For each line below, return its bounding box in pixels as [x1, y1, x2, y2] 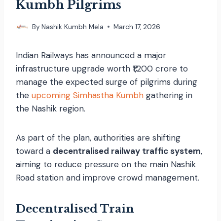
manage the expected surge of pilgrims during [16, 76, 197, 87]
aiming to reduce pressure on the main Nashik [16, 158, 196, 170]
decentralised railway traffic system [53, 145, 201, 156]
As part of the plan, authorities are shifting [16, 132, 181, 143]
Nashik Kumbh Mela [41, 22, 104, 31]
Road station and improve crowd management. [16, 172, 199, 183]
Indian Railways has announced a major [16, 49, 166, 61]
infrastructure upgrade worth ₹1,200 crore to [16, 63, 188, 74]
